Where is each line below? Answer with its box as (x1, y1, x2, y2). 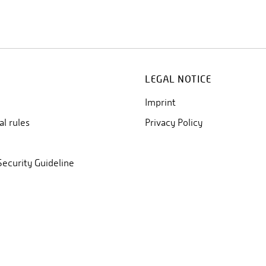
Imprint (145, 97, 176, 108)
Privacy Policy (145, 117, 202, 128)
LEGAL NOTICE (145, 74, 211, 85)
